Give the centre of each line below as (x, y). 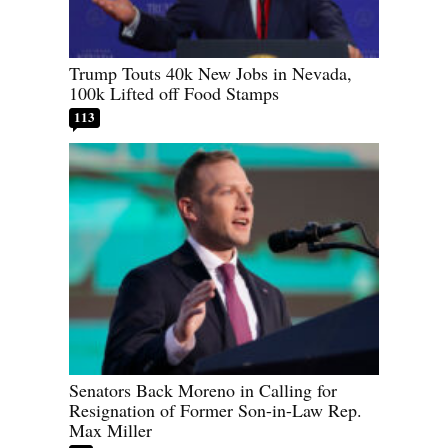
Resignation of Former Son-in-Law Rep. (215, 410)
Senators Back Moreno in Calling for (203, 390)
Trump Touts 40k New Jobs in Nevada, (210, 72)
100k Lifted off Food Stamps (174, 92)
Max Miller (110, 430)
